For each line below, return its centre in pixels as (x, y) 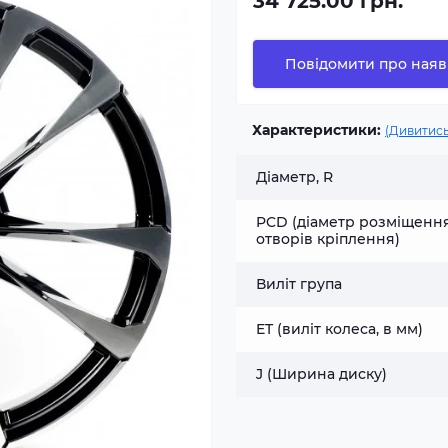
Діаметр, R (294, 176)
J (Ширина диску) (321, 373)
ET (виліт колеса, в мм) (339, 328)
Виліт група (299, 283)
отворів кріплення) (328, 238)
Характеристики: (316, 129)
